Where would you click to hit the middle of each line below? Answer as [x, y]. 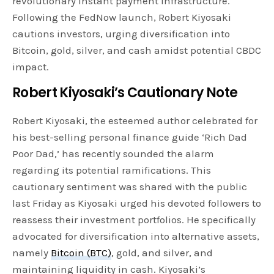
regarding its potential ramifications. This [112, 170]
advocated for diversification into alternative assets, [136, 236]
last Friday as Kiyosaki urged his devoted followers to [137, 203]
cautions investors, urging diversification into [121, 33]
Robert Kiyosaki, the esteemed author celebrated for [135, 120]
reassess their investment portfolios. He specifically [134, 219]
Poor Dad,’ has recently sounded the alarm [113, 153]
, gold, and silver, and [162, 252]
